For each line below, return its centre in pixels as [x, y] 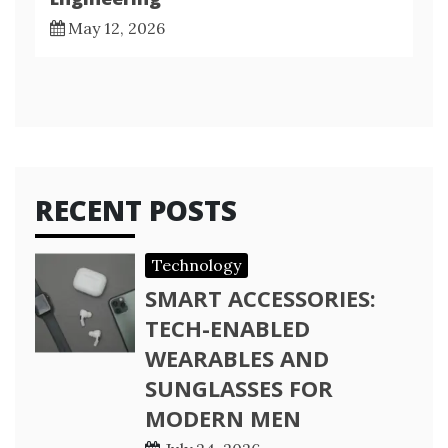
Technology [196, 264]
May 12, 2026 [116, 27]
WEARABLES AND [237, 357]
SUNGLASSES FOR [239, 387]
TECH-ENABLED [227, 327]
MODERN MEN [223, 417]
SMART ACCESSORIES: [260, 297]
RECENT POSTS [136, 209]
